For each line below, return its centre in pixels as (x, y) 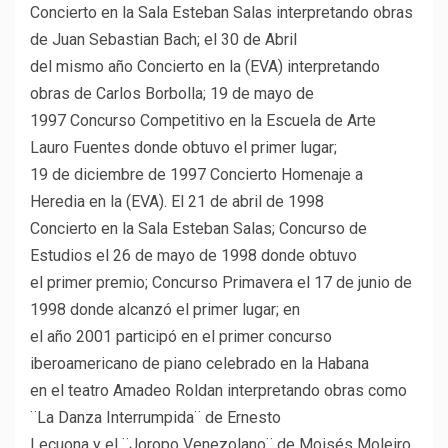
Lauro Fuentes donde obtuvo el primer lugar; (183, 148)
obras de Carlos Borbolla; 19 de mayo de (172, 94)
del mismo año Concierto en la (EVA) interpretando (205, 67)
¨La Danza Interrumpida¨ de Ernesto (155, 418)
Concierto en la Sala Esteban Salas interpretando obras (221, 13)
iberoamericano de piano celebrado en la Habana (199, 364)
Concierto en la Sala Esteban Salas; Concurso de (198, 229)
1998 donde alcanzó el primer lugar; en (165, 310)
